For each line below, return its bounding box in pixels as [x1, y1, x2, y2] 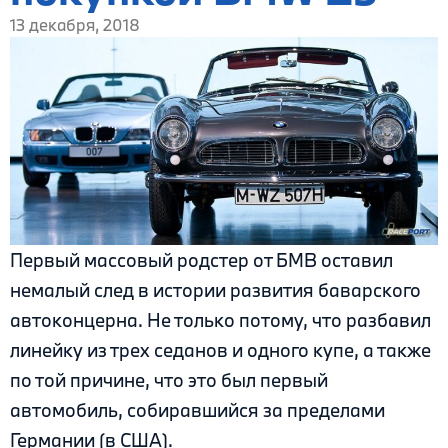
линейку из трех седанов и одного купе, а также [10, 338, 431, 363]
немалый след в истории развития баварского [10, 278, 421, 303]
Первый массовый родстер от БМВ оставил [10, 248, 393, 273]
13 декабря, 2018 [10, 14, 140, 35]
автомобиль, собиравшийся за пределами [10, 398, 385, 423]
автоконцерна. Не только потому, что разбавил [10, 308, 431, 333]
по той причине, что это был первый [10, 368, 328, 393]
